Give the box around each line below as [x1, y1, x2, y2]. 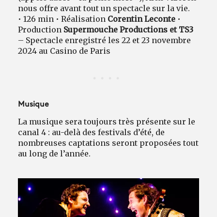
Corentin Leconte [108, 14, 176, 24]
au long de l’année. [18, 149, 91, 159]
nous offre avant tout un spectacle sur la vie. [18, 3, 190, 14]
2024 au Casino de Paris [18, 46, 111, 56]
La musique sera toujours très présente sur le [18, 117, 196, 127]
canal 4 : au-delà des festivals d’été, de [18, 127, 165, 138]
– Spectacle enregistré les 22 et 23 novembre [18, 35, 191, 46]
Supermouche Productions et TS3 [63, 25, 194, 35]
